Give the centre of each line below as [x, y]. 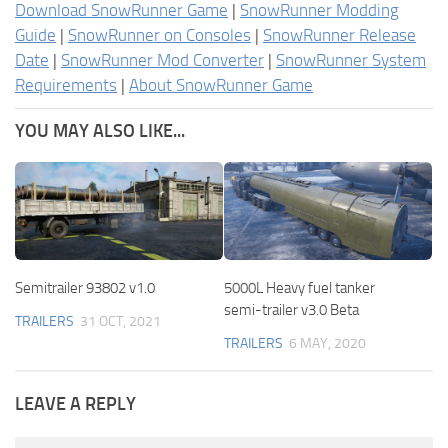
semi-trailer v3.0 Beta [291, 309]
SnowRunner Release [339, 34]
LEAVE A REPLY [75, 404]
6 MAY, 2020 [327, 343]
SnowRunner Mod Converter [162, 59]
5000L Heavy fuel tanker [299, 287]
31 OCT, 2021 [120, 321]
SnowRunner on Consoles [159, 34]
